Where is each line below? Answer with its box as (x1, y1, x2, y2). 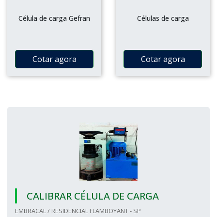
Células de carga (137, 14, 189, 23)
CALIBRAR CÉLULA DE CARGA (27, 189, 159, 202)
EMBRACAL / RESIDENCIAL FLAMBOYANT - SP (15, 206, 141, 215)
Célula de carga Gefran (18, 14, 90, 23)
